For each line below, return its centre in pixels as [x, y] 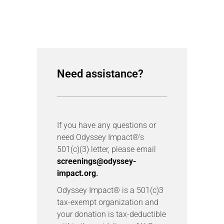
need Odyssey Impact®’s [100, 137]
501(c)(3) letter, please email [106, 149]
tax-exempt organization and [108, 202]
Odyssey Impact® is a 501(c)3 [110, 190]
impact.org [76, 173]
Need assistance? [100, 73]
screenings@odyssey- [96, 161]
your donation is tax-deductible [111, 214]
